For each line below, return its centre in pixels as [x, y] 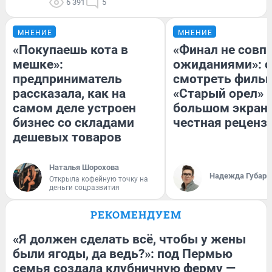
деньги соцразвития [84, 188]
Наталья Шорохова [84, 168]
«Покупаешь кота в [70, 50]
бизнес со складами [73, 123]
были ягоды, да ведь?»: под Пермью [123, 254]
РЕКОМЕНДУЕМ [136, 215]
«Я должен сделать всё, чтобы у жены [129, 240]
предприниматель [67, 79]
